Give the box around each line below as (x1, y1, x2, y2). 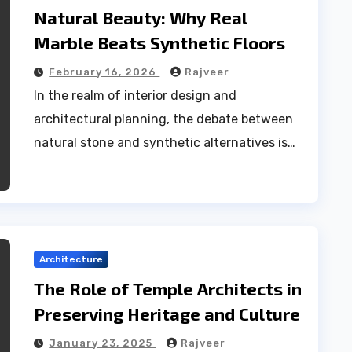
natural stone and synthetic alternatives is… (34, 134, 296, 150)
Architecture (39, 254, 104, 265)
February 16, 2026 (49, 65, 160, 78)
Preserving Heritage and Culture (34, 303, 301, 324)
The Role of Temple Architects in (34, 278, 302, 299)
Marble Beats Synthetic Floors (34, 31, 286, 53)
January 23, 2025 (49, 337, 156, 349)
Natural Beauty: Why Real (34, 6, 248, 27)
